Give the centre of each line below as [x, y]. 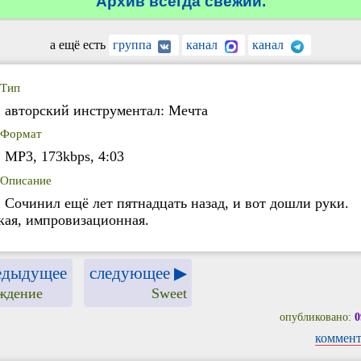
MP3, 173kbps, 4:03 [64, 157]
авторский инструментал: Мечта [106, 110]
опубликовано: [317, 317]
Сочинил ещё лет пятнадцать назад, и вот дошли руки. [176, 203]
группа [133, 45]
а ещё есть [79, 45]
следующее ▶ [138, 272]
